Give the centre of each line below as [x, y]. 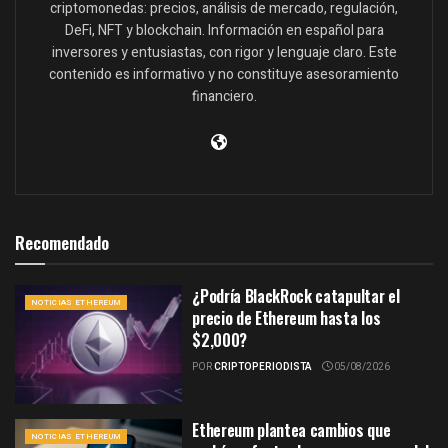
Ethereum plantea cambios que [291, 430]
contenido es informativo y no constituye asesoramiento [224, 74]
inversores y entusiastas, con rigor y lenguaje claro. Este [224, 52]
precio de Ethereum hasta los [286, 317]
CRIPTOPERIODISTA [263, 366]
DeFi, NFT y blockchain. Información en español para [224, 30]
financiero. [224, 96]
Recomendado [62, 242]
